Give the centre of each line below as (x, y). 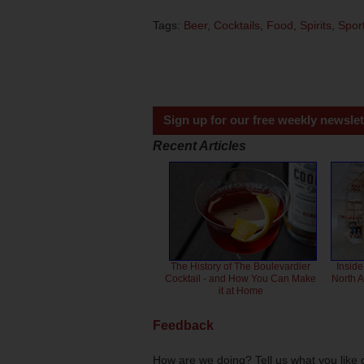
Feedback (183, 325)
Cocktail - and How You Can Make (241, 278)
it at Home (240, 290)
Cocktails (237, 25)
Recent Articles (199, 145)
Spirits (316, 25)
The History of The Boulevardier (241, 266)
